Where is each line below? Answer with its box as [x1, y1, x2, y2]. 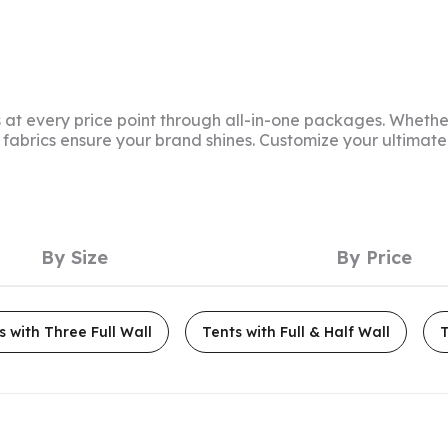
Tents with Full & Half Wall [202, 323, 390, 341]
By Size [40, 246, 108, 269]
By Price [336, 246, 412, 269]
